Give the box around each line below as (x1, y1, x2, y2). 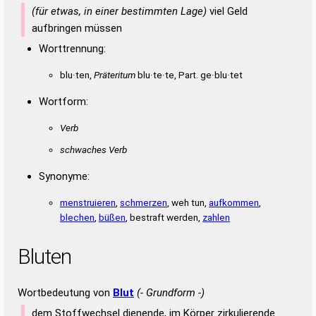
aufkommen (209, 196, 259, 208)
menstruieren (60, 196, 116, 208)
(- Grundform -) (137, 286, 205, 299)
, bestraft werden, (126, 211, 202, 223)
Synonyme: (39, 169, 90, 183)
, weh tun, (167, 196, 209, 208)
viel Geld (207, 4, 248, 18)
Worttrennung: (39, 42, 106, 55)
